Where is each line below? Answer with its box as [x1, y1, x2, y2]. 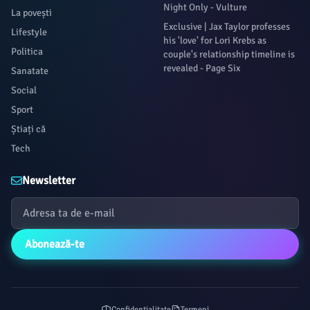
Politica [11, 46, 43, 57]
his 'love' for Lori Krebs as [163, 35, 266, 46]
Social [11, 84, 37, 96]
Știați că [11, 123, 46, 135]
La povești [11, 7, 52, 19]
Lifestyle [11, 26, 47, 38]
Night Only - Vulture [163, 1, 247, 13]
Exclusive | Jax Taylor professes [163, 21, 290, 33]
